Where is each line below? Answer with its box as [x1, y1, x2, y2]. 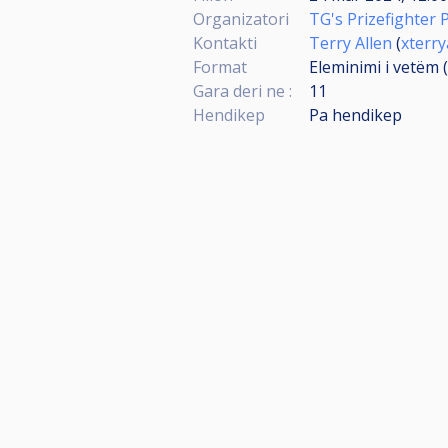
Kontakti [193, 32, 257, 54]
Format [193, 56, 247, 78]
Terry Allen [309, 32, 392, 54]
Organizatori [193, 8, 289, 30]
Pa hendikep [309, 104, 402, 126]
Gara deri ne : [193, 80, 292, 102]
